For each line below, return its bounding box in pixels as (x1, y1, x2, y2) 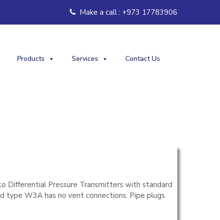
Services (72, 54, 98, 63)
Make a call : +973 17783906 (78, 7, 177, 17)
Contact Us (125, 54, 160, 63)
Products (17, 54, 45, 63)
